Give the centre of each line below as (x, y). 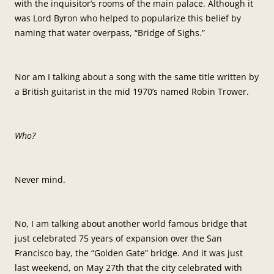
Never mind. (40, 180)
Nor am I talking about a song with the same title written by (137, 77)
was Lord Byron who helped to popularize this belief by (128, 18)
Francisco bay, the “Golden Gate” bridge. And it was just (129, 253)
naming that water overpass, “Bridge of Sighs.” (110, 33)
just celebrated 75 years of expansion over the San (118, 238)
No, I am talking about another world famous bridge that (131, 224)
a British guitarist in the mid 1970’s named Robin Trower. (132, 91)
